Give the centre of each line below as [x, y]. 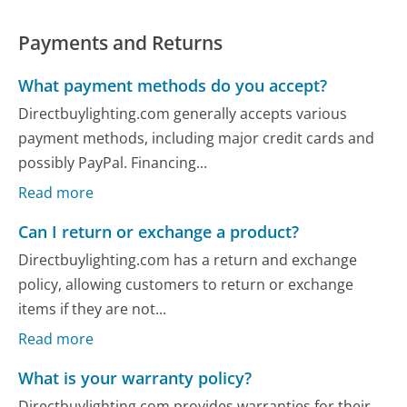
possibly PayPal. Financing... [113, 163]
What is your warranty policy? [135, 377]
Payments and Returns [121, 42]
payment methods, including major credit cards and [197, 139]
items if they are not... [93, 309]
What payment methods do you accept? [173, 85]
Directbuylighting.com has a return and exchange [188, 260]
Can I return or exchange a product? [159, 231]
